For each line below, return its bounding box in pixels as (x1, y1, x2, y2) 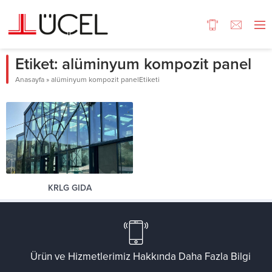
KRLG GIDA (47, 182, 92, 193)
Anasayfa (15, 75, 44, 84)
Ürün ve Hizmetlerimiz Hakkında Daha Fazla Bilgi (30, 250, 251, 263)
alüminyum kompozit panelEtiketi (51, 75, 160, 84)
